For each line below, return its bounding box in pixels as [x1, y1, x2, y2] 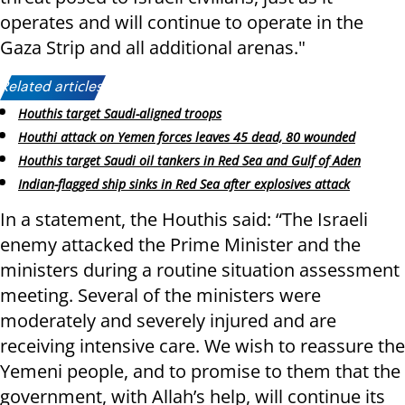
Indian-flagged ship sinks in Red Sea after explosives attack [18, 174, 350, 193]
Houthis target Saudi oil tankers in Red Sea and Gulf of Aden [18, 151, 361, 169]
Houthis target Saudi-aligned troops [18, 105, 221, 123]
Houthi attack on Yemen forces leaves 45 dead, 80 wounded [18, 128, 355, 146]
